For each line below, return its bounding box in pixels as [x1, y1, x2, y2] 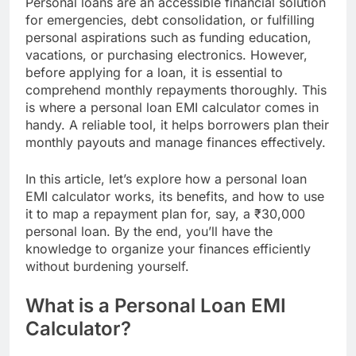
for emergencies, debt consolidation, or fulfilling [25, 11, 315, 28]
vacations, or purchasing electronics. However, [25, 46, 308, 63]
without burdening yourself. [25, 257, 189, 274]
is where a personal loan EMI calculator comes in [25, 99, 319, 115]
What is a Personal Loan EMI [25, 293, 286, 317]
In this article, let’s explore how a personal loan [25, 170, 307, 187]
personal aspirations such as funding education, [25, 29, 311, 45]
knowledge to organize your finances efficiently [25, 240, 311, 257]
